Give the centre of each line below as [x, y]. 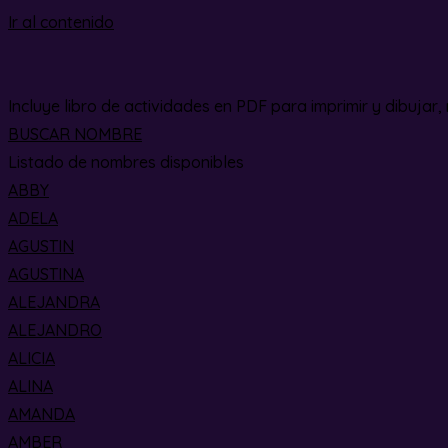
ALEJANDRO [55, 330]
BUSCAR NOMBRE [75, 134]
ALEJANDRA [54, 302]
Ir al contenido [61, 22]
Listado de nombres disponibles [126, 162]
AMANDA [41, 414]
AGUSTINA [46, 274]
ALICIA [31, 358]
